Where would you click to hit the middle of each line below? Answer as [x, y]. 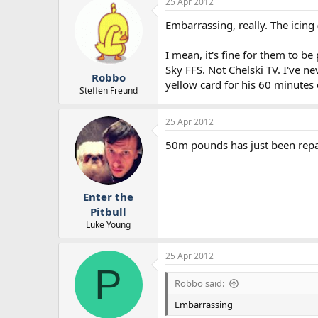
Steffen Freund [108, 90]
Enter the [108, 197]
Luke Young [108, 225]
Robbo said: [199, 284]
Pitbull [108, 212]
